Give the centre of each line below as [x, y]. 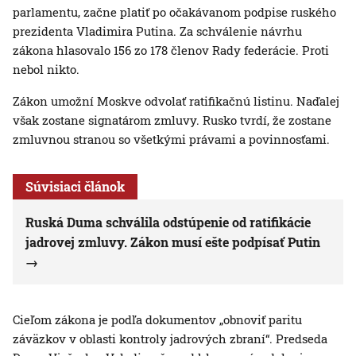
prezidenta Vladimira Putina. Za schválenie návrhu [157, 31]
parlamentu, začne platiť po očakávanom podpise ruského [174, 12]
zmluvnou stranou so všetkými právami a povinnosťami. [171, 139]
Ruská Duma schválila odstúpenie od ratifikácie [168, 222]
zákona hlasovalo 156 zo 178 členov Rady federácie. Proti [171, 50]
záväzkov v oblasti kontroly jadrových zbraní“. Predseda [170, 339]
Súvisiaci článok [75, 187]
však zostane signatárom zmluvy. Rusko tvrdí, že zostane [172, 120]
